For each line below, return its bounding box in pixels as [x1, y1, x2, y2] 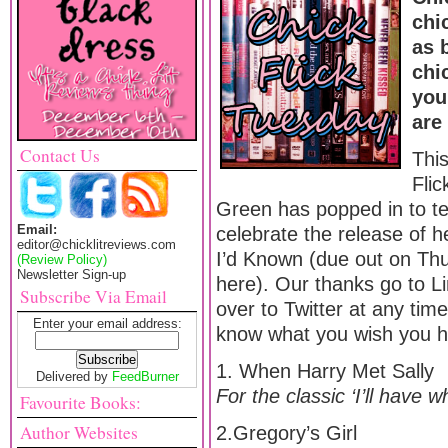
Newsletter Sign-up [17, 267, 126, 282]
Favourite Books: [20, 391, 141, 414]
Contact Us [20, 144, 100, 167]
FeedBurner [111, 369, 179, 384]
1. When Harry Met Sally [216, 360, 434, 382]
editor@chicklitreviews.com [17, 237, 176, 252]
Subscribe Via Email [20, 285, 167, 308]
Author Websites [20, 421, 138, 444]
